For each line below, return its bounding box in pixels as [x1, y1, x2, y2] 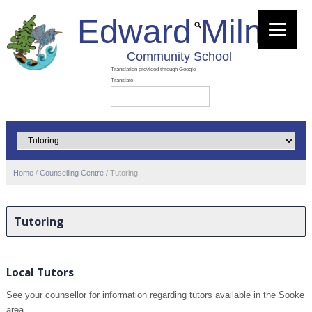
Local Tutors [6, 265, 77, 279]
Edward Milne [77, 13, 282, 50]
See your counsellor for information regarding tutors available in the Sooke [6, 290, 304, 300]
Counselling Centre [39, 169, 104, 177]
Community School [127, 49, 233, 63]
